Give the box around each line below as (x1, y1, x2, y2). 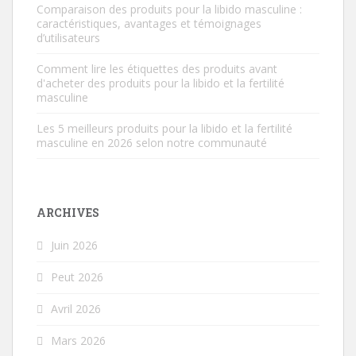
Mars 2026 (51, 333, 106, 348)
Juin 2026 (51, 238, 98, 253)
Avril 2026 (51, 301, 101, 316)
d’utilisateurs (37, 30, 100, 45)
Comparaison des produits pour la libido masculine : (37, 2, 302, 17)
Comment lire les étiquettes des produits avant (37, 61, 277, 76)
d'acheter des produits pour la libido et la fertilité (37, 75, 284, 91)
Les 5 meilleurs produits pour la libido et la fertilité (37, 121, 292, 136)
